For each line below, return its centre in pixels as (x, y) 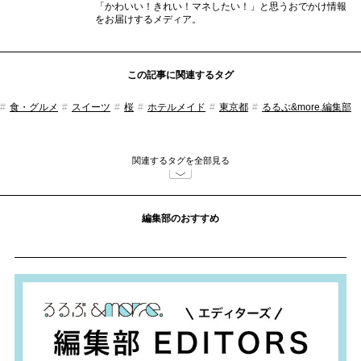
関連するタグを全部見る (180, 161)
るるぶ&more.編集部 (307, 108)
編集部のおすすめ (180, 219)
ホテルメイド (176, 108)
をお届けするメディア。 (148, 20)
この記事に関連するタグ (180, 75)
